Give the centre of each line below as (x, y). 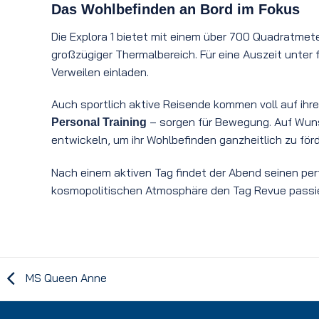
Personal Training (99, 122)
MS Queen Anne (65, 278)
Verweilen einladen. (100, 72)
